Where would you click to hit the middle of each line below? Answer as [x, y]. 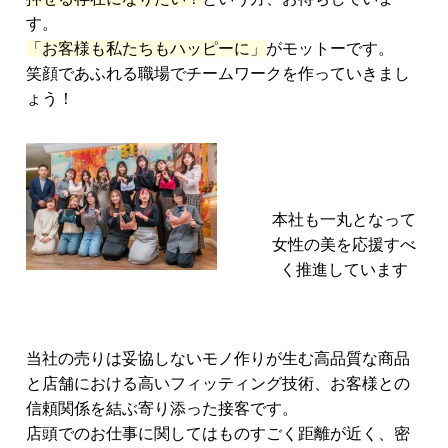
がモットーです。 [330, 48]
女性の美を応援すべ [344, 244]
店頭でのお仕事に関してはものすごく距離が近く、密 [218, 433]
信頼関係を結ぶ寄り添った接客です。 [162, 408]
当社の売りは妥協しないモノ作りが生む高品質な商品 [218, 358]
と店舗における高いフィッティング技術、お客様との [218, 383]
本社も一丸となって [344, 219]
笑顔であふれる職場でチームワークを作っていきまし [218, 73]
